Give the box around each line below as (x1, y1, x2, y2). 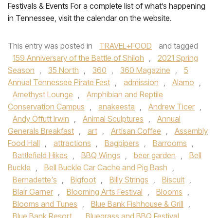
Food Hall (8, 138, 40, 148)
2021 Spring (158, 53, 198, 63)
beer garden (134, 150, 176, 160)
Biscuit (162, 175, 184, 184)
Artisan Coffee (111, 126, 161, 136)
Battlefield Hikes (13, 150, 68, 160)
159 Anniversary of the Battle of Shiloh (13, 53, 144, 63)
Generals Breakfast (8, 126, 74, 136)
